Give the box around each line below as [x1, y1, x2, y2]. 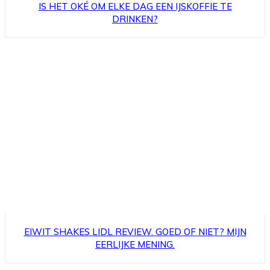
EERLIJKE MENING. [95, 238, 175, 250]
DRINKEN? [112, 13, 158, 25]
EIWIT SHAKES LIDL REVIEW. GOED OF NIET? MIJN [24, 225, 246, 237]
